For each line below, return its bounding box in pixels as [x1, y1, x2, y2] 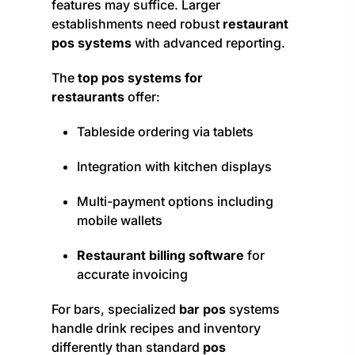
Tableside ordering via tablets [77, 124, 254, 140]
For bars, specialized [52, 301, 179, 318]
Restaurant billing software [77, 247, 244, 264]
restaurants [52, 89, 124, 105]
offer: [124, 89, 160, 105]
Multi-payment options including [77, 193, 273, 210]
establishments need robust [52, 16, 223, 32]
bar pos [179, 301, 226, 318]
